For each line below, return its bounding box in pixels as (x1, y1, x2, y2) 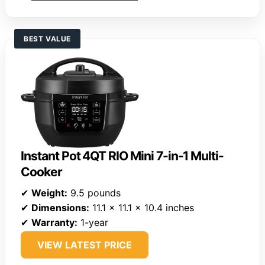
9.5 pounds (67, 187, 121, 199)
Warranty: (31, 216, 77, 229)
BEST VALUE (24, 34, 71, 43)
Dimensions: (31, 202, 89, 214)
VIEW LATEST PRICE (37, 239, 132, 251)
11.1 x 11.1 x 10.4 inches (89, 202, 194, 214)
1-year (77, 216, 108, 229)
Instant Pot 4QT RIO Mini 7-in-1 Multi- (21, 148, 224, 164)
